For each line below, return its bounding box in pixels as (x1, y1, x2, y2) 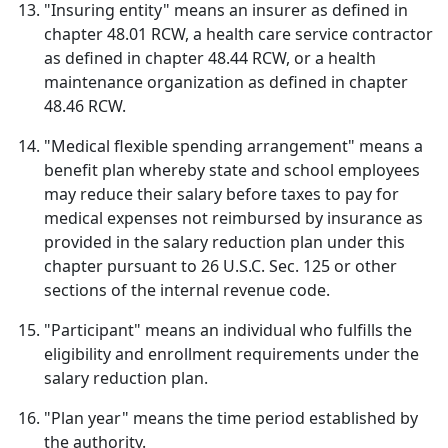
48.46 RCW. (44, 95, 126, 117)
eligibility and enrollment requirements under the (44, 343, 419, 365)
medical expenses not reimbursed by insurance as (44, 207, 423, 229)
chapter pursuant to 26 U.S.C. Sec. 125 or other (44, 255, 397, 277)
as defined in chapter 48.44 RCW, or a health (44, 47, 376, 69)
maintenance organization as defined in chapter (44, 71, 408, 93)
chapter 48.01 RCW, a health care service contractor (44, 23, 433, 45)
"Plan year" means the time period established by (44, 407, 418, 429)
